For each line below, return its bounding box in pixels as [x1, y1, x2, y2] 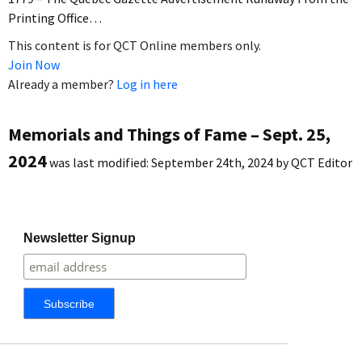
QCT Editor [291, 154, 352, 170]
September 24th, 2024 [151, 154, 273, 170]
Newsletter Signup [23, 230, 137, 245]
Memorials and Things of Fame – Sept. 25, [8, 122, 330, 145]
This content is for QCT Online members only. [8, 36, 261, 53]
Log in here [116, 75, 178, 92]
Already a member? [8, 75, 116, 92]
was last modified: [47, 154, 151, 170]
